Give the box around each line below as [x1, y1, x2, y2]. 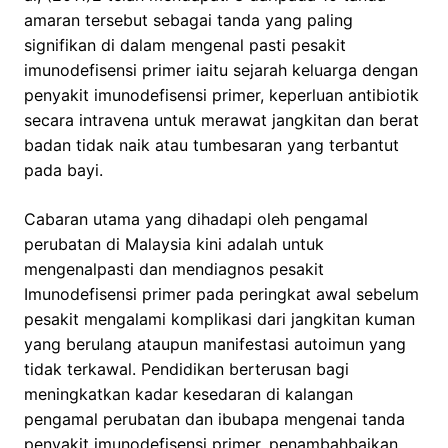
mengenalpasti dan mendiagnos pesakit [24, 259, 324, 280]
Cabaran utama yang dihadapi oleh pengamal [24, 209, 368, 230]
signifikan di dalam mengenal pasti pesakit [24, 35, 346, 56]
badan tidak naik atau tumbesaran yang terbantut [24, 135, 399, 156]
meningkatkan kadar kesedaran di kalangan [24, 384, 353, 405]
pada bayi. [24, 160, 103, 181]
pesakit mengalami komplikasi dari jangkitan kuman [24, 309, 415, 330]
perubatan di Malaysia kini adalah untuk [24, 234, 324, 255]
